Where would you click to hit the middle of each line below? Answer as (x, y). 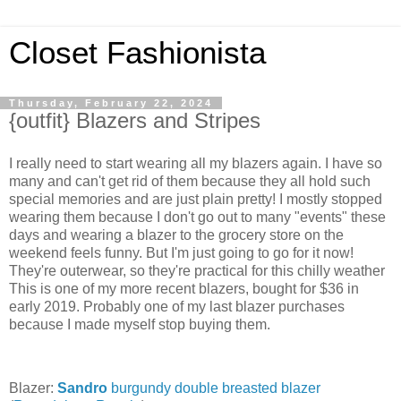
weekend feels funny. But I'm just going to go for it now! (181, 252)
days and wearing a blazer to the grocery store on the (176, 235)
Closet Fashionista (137, 53)
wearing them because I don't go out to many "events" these (197, 217)
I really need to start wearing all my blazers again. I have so (196, 163)
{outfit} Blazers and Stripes (135, 120)
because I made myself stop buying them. (140, 324)
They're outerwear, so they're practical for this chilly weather (197, 270)
